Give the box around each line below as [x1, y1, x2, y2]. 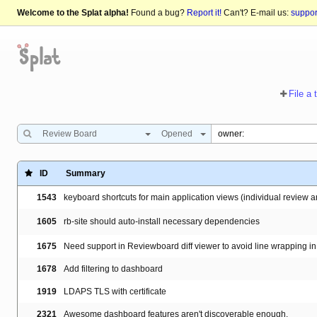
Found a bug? [129, 8, 187, 18]
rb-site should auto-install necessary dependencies [64, 217, 260, 227]
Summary [66, 168, 105, 179]
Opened [161, 129, 192, 139]
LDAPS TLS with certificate [64, 287, 166, 297]
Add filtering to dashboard [64, 264, 163, 275]
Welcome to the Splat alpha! [17, 8, 129, 18]
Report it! [187, 8, 221, 18]
